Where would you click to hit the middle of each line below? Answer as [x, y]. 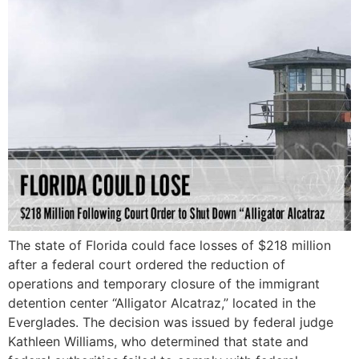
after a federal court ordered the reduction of [147, 265]
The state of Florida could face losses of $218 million [169, 246]
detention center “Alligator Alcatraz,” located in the [162, 303]
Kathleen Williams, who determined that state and [158, 342]
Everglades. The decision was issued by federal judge [171, 323]
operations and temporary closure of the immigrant [164, 284]
